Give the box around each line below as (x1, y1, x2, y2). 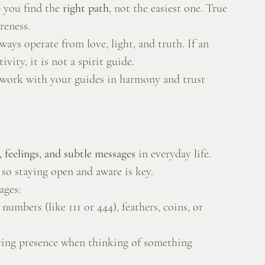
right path (63, 1, 109, 16)
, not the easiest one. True (109, 1, 230, 16)
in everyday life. (135, 147, 214, 161)
